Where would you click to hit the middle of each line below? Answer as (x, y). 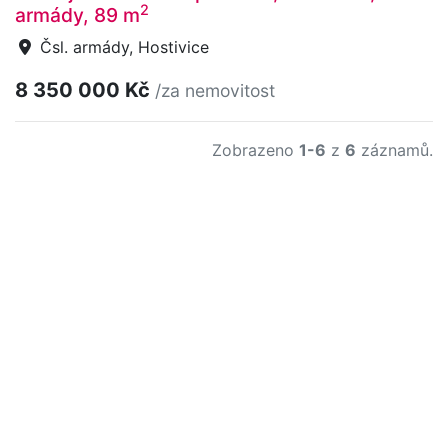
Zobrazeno (255, 150)
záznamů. (394, 150)
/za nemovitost (215, 91)
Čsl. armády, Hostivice (122, 47)
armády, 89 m (77, 15)
